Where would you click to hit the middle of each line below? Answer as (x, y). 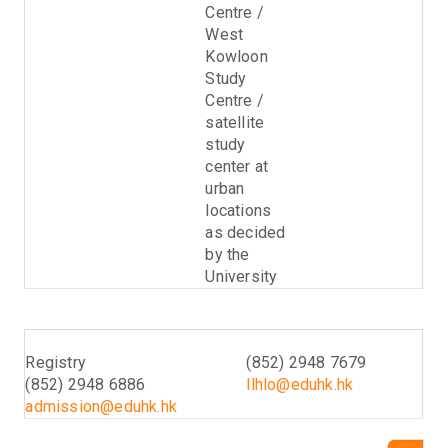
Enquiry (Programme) (322, 341)
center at (237, 167)
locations (238, 211)
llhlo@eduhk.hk (300, 385)
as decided (245, 233)
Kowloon (236, 57)
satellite (235, 123)
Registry (56, 363)
